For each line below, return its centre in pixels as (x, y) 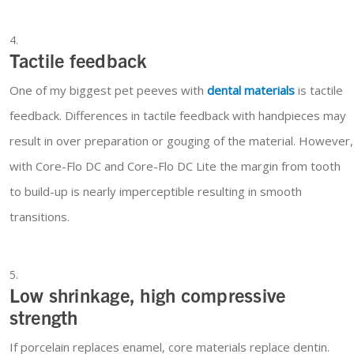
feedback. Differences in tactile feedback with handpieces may (177, 116)
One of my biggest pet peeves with (108, 90)
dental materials (250, 90)
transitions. (39, 217)
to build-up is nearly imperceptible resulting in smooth (155, 192)
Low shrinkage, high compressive (147, 295)
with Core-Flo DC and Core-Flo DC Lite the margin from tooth (175, 166)
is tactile (318, 90)
